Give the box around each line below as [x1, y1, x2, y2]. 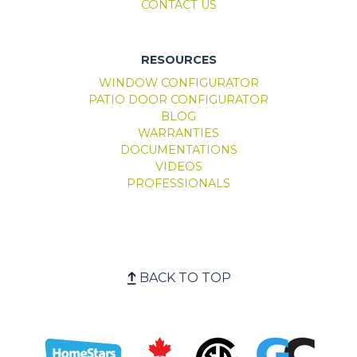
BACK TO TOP [139, 269, 231, 285]
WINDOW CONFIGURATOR [98, 75, 259, 90]
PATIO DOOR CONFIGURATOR [88, 92, 269, 107]
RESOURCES [140, 52, 217, 67]
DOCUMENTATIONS [120, 142, 237, 157]
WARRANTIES [138, 125, 219, 140]
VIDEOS [155, 159, 202, 174]
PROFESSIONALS [127, 175, 230, 190]
